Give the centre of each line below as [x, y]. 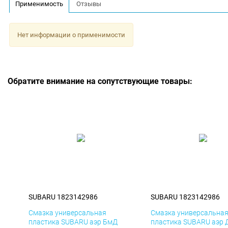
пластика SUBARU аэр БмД [73, 222]
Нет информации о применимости [71, 35]
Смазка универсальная [67, 213]
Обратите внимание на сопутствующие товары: [100, 81]
